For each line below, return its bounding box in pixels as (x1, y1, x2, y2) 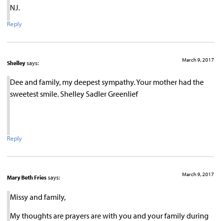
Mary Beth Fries (7, 174, 46, 182)
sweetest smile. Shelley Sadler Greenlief (10, 89, 138, 99)
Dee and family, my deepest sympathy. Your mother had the (10, 77, 204, 87)
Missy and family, (10, 191, 66, 202)
